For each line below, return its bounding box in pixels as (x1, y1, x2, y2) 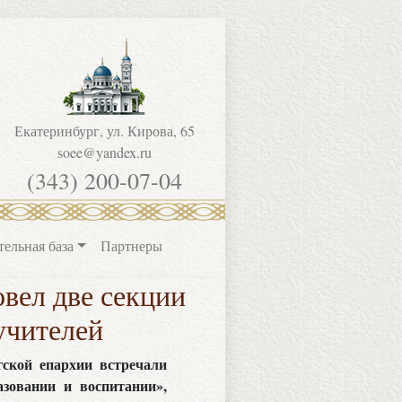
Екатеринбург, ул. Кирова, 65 (13, 121, 195, 140)
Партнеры (100, 236, 162, 255)
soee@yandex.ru (57, 143, 152, 162)
